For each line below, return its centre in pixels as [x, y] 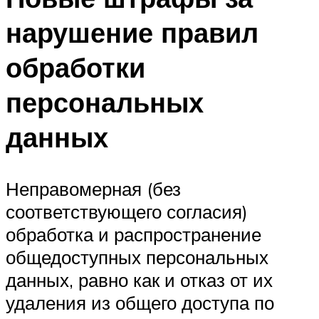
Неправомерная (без [93, 188]
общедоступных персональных [137, 257]
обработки [75, 67]
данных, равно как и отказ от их [139, 279]
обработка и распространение [134, 234]
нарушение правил [132, 32]
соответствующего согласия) [127, 211]
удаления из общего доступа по [140, 302]
